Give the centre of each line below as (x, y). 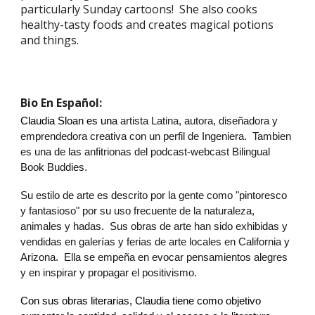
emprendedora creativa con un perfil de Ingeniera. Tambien (156, 136)
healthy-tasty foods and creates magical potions (147, 25)
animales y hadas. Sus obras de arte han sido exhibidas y (154, 226)
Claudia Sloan (52, 121)
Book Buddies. (57, 167)
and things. (50, 40)
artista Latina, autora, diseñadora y (199, 121)
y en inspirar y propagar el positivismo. (109, 273)
